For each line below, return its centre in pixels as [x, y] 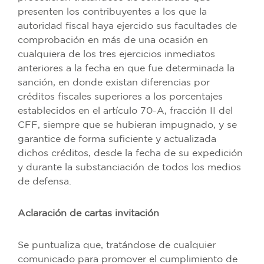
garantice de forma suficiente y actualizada [117, 139]
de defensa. [44, 181]
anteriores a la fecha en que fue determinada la [126, 68]
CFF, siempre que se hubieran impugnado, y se [127, 125]
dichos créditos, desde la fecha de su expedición [130, 153]
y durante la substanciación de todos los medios [129, 167]
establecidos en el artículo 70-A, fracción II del [125, 111]
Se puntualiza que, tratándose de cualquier [117, 245]
